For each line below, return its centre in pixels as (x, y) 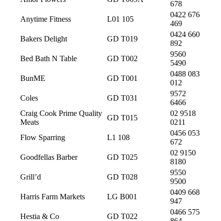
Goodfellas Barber (49, 157)
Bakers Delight (44, 38)
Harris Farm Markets (53, 196)
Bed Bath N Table (49, 58)
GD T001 (122, 78)
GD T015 (122, 117)
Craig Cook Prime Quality (61, 113)
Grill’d (31, 177)
